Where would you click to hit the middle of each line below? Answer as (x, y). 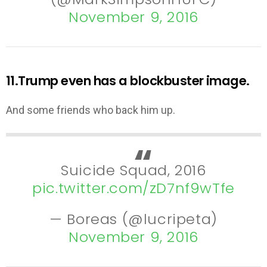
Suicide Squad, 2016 (133, 170)
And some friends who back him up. (91, 110)
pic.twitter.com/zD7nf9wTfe (133, 188)
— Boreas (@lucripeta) (133, 219)
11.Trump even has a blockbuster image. (128, 80)
